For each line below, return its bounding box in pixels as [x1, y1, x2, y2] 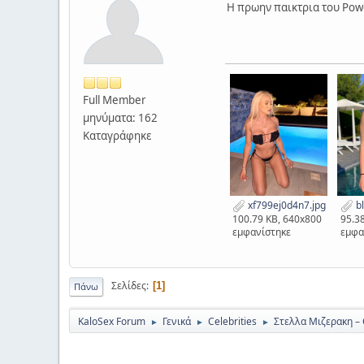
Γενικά [162, 314, 191, 328]
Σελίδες [111, 279, 146, 293]
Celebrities [208, 314, 257, 328]
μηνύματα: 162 [83, 110, 158, 125]
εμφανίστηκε [232, 224, 291, 239]
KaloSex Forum [78, 314, 145, 328]
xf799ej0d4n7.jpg [245, 197, 326, 212]
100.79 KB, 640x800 [232, 211, 322, 226]
